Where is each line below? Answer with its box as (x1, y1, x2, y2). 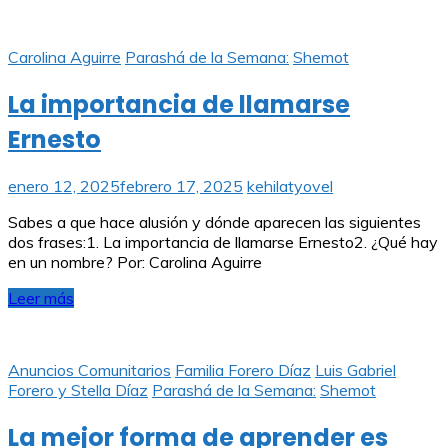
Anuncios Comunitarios (8, 360, 171, 381)
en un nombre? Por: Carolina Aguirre (8, 252, 262, 273)
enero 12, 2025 (8, 176, 120, 197)
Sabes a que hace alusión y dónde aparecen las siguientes (8, 212, 421, 233)
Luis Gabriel (315, 360, 396, 381)
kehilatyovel (247, 176, 333, 197)
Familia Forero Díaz (175, 360, 311, 381)
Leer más (8, 288, 74, 309)
